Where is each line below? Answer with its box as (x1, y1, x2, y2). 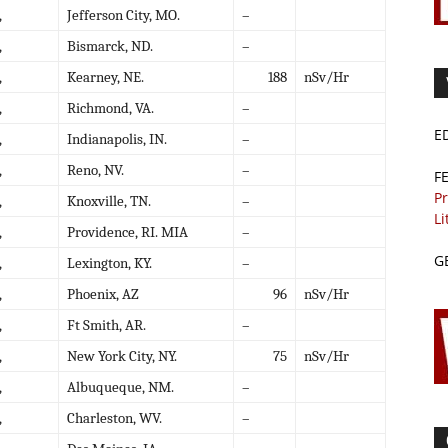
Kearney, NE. (67, 67, 144, 86)
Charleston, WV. (67, 408, 162, 427)
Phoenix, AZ (67, 284, 139, 303)
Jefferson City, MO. (67, 5, 180, 24)
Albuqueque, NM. (67, 377, 174, 396)
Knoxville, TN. (67, 191, 151, 210)
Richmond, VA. (67, 98, 154, 117)
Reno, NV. (67, 160, 124, 179)
